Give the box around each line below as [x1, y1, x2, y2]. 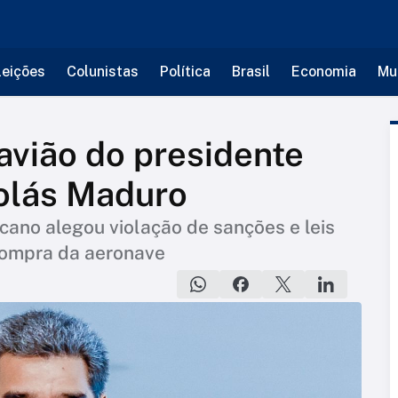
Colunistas [66, 63, 139, 80]
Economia [291, 63, 356, 80]
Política [159, 63, 211, 80]
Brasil [231, 63, 270, 80]
